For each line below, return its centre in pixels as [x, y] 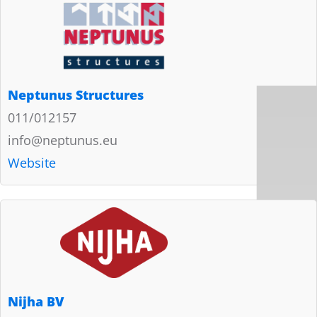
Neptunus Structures [76, 94]
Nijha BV [36, 301]
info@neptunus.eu [63, 140]
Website [32, 162]
